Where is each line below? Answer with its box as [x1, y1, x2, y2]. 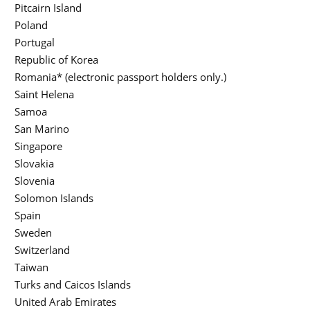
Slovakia [15, 156, 54, 171]
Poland [15, 18, 48, 33]
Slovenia [15, 174, 55, 188]
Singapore [15, 139, 62, 154]
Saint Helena [15, 87, 74, 102]
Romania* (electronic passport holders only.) [15, 70, 226, 84]
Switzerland [15, 243, 70, 257]
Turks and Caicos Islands [15, 277, 131, 292]
